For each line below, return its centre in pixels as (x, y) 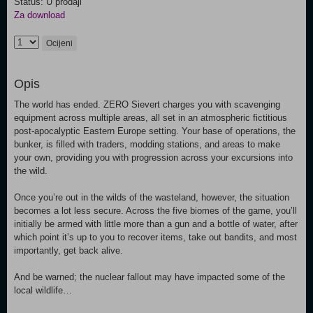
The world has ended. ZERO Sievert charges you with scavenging (147, 104)
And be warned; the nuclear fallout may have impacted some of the (150, 277)
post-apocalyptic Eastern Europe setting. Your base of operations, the (155, 131)
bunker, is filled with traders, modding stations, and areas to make (147, 144)
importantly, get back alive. (68, 250)
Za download (39, 15)
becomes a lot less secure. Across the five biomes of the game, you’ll (155, 211)
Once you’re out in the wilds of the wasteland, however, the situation (152, 197)
